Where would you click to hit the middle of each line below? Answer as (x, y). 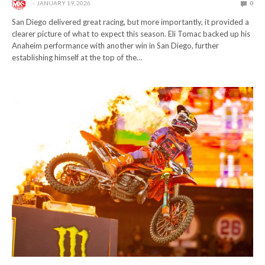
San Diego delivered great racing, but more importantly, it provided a (131, 22)
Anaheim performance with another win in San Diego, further (116, 46)
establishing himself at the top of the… (77, 58)
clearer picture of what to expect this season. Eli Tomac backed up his (131, 34)
